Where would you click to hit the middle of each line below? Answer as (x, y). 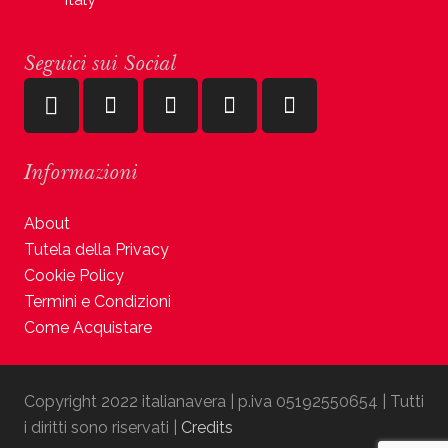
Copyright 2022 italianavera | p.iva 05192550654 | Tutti (224, 401)
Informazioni (81, 171)
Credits (207, 427)
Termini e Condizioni (97, 301)
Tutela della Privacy (96, 249)
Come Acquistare (88, 327)
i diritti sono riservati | (102, 427)
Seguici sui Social (100, 62)
